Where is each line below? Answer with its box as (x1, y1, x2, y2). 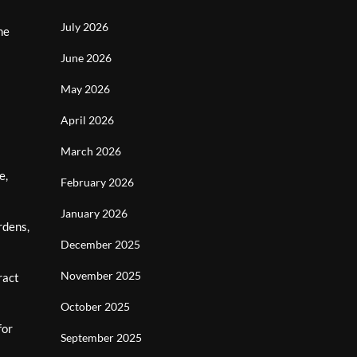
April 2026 (61, 113, 114, 127)
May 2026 (61, 82, 110, 96)
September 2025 (61, 331, 142, 344)
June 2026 (61, 51, 112, 65)
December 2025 (61, 237, 140, 251)
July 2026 (61, 20, 108, 33)
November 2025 (61, 269, 141, 282)
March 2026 (61, 144, 121, 158)
